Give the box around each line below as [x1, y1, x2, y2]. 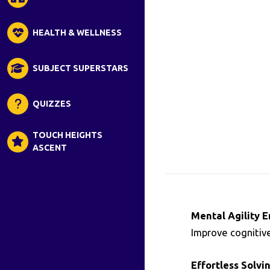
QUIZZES [33, 99, 71, 108]
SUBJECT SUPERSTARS [33, 63, 128, 73]
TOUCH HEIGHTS [32, 130, 102, 140]
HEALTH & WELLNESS [33, 28, 122, 37]
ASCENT [32, 143, 67, 152]
